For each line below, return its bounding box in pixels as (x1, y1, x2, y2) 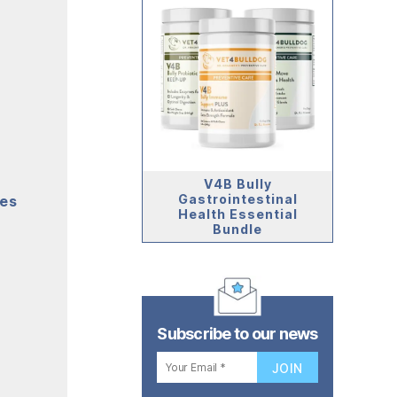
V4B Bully (203, 175, 272, 191)
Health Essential (177, 206, 298, 222)
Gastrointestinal (177, 191, 298, 206)
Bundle (213, 221, 262, 237)
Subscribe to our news (157, 323, 318, 343)
